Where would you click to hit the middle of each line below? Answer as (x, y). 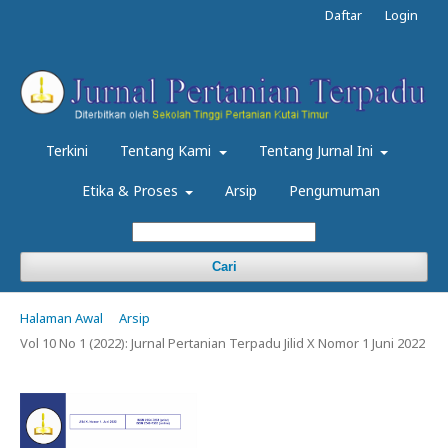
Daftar (343, 15)
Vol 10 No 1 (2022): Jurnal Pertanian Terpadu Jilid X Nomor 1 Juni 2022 (222, 343)
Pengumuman (335, 191)
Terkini (67, 151)
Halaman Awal (61, 318)
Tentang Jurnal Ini (317, 151)
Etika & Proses (131, 191)
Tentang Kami (167, 151)
